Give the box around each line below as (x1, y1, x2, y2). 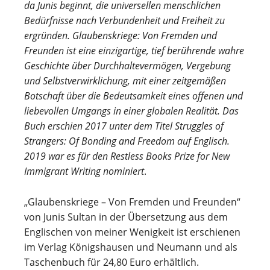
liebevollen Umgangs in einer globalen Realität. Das (24, 104, 239, 118)
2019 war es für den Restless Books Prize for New (24, 149, 230, 163)
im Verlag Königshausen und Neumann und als (24, 240, 237, 254)
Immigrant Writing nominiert (24, 165, 144, 178)
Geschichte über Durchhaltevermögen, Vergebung (24, 59, 231, 72)
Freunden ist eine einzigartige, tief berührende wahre (24, 44, 244, 57)
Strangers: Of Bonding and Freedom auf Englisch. (24, 134, 230, 148)
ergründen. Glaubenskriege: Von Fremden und (24, 29, 217, 42)
